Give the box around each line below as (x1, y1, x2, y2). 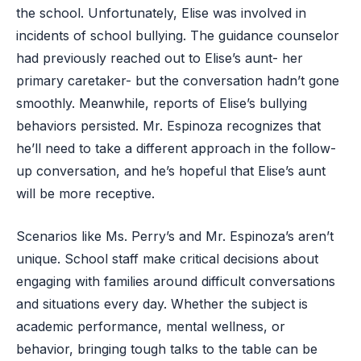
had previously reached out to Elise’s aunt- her (16, 49, 303, 66)
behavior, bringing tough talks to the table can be (16, 340, 317, 357)
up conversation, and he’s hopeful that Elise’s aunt (16, 162, 326, 179)
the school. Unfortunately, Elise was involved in (16, 4, 306, 21)
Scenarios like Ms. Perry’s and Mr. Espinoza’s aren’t (16, 227, 334, 244)
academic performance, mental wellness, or (16, 317, 285, 334)
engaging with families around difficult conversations (16, 272, 335, 289)
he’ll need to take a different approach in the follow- (16, 139, 336, 156)
